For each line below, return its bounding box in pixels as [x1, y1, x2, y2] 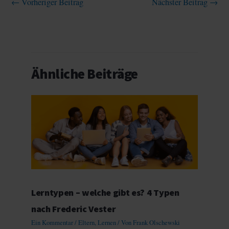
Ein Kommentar [31, 218, 74, 227]
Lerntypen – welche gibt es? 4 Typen [31, 186, 179, 198]
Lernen [98, 218, 117, 227]
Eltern [78, 218, 95, 227]
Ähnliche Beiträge [31, 64, 138, 82]
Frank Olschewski [133, 218, 180, 227]
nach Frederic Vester [31, 202, 116, 215]
